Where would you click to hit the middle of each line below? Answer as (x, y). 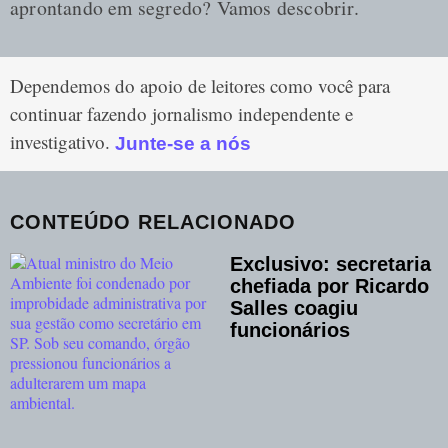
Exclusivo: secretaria (330, 264)
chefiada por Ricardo (329, 286)
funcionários (290, 330)
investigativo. (62, 142)
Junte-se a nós (185, 144)
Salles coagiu (294, 308)
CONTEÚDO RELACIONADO (153, 222)
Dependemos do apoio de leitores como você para (200, 86)
